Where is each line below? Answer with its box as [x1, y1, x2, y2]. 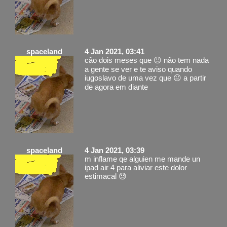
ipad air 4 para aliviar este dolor [85, 163, 187, 172]
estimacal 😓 [85, 171, 127, 180]
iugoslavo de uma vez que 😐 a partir [85, 73, 206, 82]
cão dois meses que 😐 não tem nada [85, 55, 209, 64]
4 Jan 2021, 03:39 [85, 145, 144, 155]
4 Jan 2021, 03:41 [85, 47, 144, 56]
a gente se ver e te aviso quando [85, 64, 192, 73]
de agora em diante [85, 82, 148, 91]
